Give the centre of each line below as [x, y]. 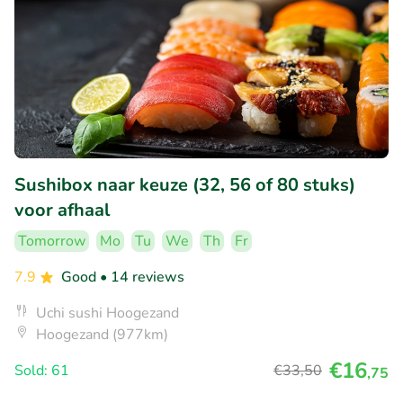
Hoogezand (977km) [102, 334]
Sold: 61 [42, 370]
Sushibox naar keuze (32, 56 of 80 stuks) [185, 184]
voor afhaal [62, 210]
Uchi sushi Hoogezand [107, 313]
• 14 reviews [142, 277]
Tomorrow [52, 241]
